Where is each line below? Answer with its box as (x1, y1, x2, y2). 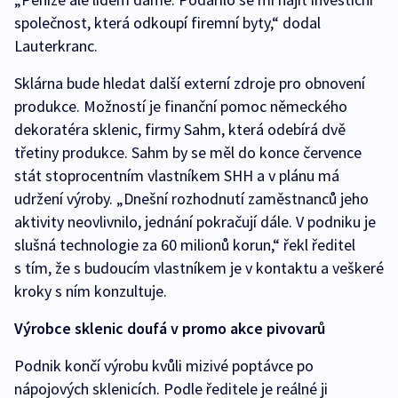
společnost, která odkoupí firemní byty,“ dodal (14, 12, 321, 33)
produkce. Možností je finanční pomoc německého (14, 95, 347, 116)
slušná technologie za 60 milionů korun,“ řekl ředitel (14, 234, 355, 255)
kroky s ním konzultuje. (14, 280, 167, 301)
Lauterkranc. (14, 35, 98, 56)
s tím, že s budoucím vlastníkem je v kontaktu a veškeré (14, 257, 384, 278)
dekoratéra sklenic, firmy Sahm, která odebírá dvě (14, 118, 346, 139)
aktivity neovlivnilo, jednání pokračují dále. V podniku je (14, 211, 376, 232)
